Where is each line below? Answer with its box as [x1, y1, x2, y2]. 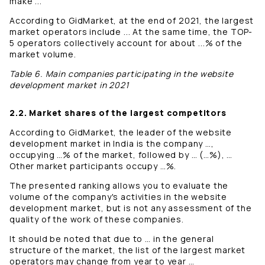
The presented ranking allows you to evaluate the [9, 180, 229, 192]
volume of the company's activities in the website [9, 191, 228, 203]
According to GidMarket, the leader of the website [9, 127, 232, 138]
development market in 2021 [9, 79, 129, 91]
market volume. [9, 49, 76, 60]
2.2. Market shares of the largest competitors [9, 107, 227, 119]
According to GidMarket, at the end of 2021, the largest [9, 15, 254, 27]
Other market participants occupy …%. [9, 160, 179, 172]
